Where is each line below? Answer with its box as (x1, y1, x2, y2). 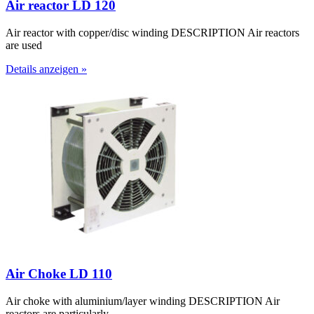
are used (6, 39, 42, 51)
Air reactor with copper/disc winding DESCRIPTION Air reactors (6, 26, 299, 39)
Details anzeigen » (6, 62, 87, 75)
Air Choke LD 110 (6, 266, 112, 282)
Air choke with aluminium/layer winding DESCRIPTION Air (6, 295, 280, 308)
